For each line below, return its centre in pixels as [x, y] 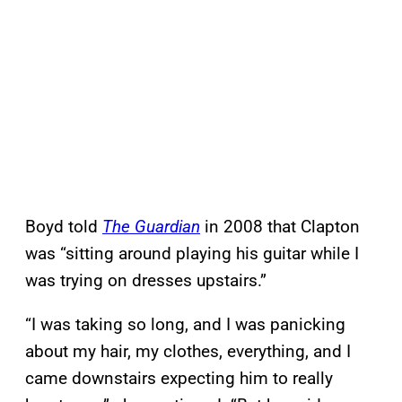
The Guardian [151, 227]
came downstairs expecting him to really [179, 379]
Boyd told [64, 227]
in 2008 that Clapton [280, 227]
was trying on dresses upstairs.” [146, 281]
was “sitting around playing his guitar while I [192, 254]
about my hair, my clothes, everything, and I [188, 352]
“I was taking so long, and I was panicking [185, 325]
